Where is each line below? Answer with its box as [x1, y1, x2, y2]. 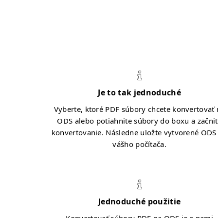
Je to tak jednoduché [98, 87, 181, 98]
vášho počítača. [112, 139, 167, 149]
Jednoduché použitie [98, 196, 181, 207]
